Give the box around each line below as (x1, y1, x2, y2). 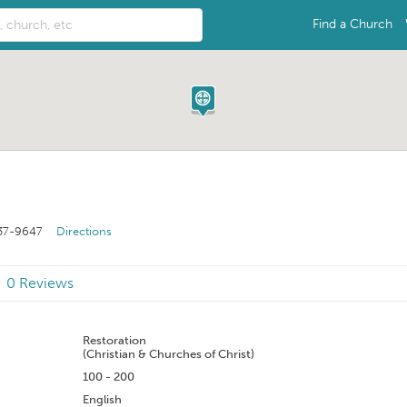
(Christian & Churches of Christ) (82, 347, 254, 361)
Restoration (82, 333, 146, 347)
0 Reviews (5, 274, 74, 292)
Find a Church (313, 16, 393, 32)
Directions (56, 224, 113, 238)
